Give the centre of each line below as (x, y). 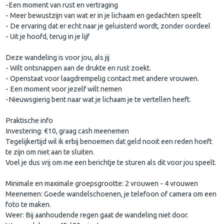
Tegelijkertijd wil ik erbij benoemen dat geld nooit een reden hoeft (109, 141)
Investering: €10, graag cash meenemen (67, 131)
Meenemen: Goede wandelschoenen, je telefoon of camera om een (111, 194)
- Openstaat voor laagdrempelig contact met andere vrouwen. (102, 78)
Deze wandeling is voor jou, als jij (58, 57)
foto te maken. (28, 204)
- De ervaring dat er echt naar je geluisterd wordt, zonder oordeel (108, 26)
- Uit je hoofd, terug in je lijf (48, 36)
